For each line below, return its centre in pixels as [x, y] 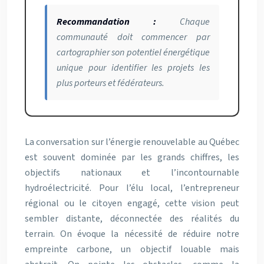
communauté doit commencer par [133, 37]
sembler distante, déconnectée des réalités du [132, 219]
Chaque [183, 22]
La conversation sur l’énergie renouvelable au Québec [132, 142]
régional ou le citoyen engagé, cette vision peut [132, 203]
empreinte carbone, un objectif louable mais [132, 249]
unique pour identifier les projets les [133, 68]
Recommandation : [106, 22]
